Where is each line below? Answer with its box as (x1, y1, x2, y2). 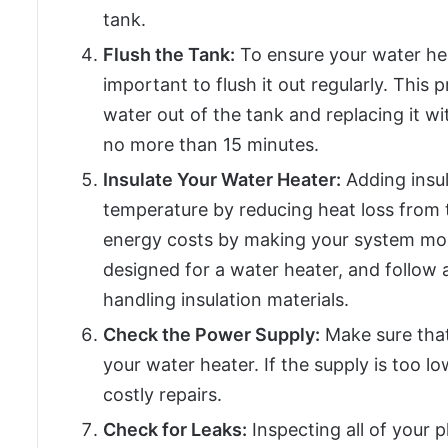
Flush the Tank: (103, 44, 235, 66)
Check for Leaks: (103, 419, 247, 441)
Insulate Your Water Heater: (103, 169, 341, 191)
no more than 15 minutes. (103, 134, 319, 156)
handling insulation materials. (103, 289, 349, 311)
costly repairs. (103, 384, 222, 406)
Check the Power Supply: (103, 324, 320, 346)
